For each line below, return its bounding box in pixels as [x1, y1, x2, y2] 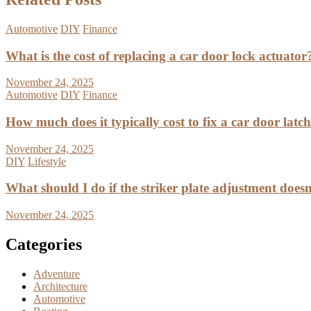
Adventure [33, 267, 80, 280]
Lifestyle [28, 155, 66, 167]
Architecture [33, 280, 87, 292]
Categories [6, 235, 82, 254]
